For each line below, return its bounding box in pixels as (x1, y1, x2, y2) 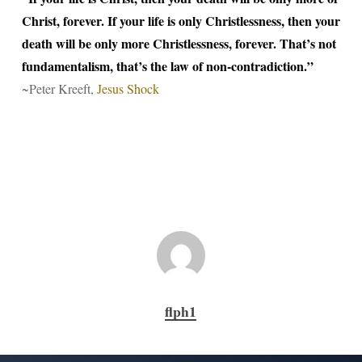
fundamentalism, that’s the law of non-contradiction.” (21, 57, 314, 75)
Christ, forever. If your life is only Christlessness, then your (21, 11, 340, 30)
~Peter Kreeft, (21, 80, 97, 97)
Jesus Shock (96, 80, 159, 97)
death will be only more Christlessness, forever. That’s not (21, 34, 336, 53)
